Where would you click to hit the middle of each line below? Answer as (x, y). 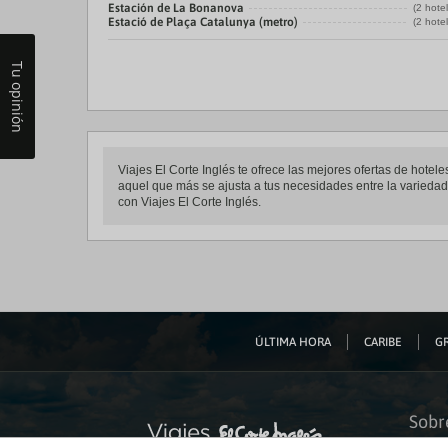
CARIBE (383, 341)
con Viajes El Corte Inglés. (189, 202)
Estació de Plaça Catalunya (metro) (203, 22)
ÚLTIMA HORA (293, 341)
